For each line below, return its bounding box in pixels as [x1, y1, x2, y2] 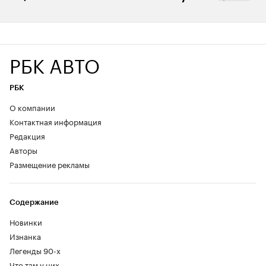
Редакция [9, 129, 45, 142]
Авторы [9, 144, 37, 156]
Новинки [9, 216, 42, 228]
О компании [9, 101, 55, 113]
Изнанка [9, 230, 41, 242]
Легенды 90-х [9, 244, 61, 256]
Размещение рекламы [9, 158, 90, 170]
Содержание [9, 198, 59, 207]
